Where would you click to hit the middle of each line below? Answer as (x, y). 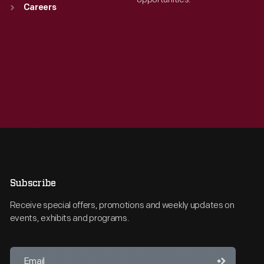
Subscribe (33, 183)
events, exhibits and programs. (70, 218)
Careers (40, 8)
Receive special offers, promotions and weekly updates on (122, 205)
